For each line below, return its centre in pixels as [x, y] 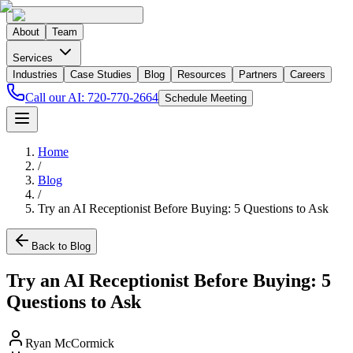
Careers [308, 74]
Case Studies [101, 74]
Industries [35, 74]
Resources [202, 74]
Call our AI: [56, 97]
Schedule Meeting [206, 98]
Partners [258, 74]
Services [34, 58]
